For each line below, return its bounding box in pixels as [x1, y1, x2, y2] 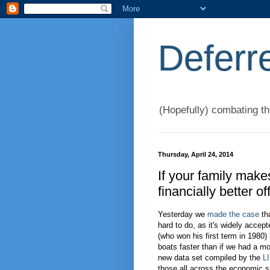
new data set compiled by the [158, 253, 263, 263]
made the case [207, 210, 259, 219]
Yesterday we [158, 210, 207, 219]
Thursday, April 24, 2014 [158, 151, 233, 159]
